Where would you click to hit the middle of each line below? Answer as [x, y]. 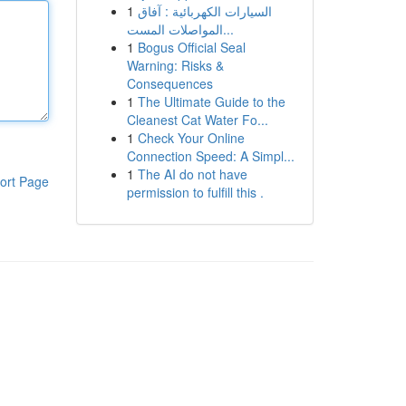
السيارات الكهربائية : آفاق [204, 11]
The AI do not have [192, 174]
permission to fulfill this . [195, 192]
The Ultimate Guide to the [211, 101]
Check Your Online [191, 138]
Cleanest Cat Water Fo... [197, 120]
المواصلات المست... [228, 29]
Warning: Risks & [175, 65]
